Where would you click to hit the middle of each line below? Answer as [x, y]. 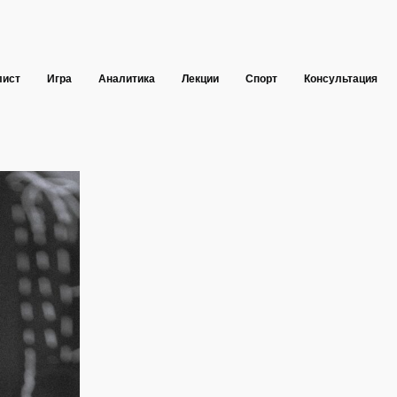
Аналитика [127, 79]
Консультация [341, 79]
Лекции [200, 79]
